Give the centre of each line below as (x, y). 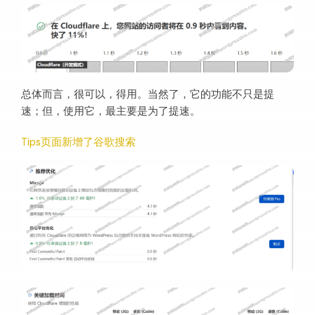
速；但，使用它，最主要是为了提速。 (111, 112)
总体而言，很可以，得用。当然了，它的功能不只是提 (148, 95)
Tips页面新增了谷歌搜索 (78, 143)
